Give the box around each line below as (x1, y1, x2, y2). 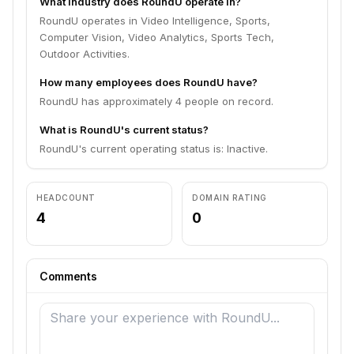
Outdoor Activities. (40, 47, 130, 60)
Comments (40, 269, 97, 283)
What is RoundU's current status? (40, 123, 209, 136)
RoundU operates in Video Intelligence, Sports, (40, 14, 270, 27)
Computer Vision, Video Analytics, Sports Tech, (40, 31, 274, 43)
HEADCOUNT (36, 193, 96, 202)
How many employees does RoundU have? (40, 76, 258, 88)
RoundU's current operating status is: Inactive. (40, 142, 268, 155)
